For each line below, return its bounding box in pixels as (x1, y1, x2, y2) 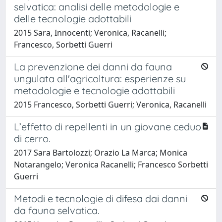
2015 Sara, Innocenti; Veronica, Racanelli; (14, 27, 166, 38)
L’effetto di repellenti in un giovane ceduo (14, 120, 201, 133)
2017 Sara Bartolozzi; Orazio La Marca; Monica (14, 147, 187, 158)
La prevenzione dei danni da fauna (14, 60, 172, 73)
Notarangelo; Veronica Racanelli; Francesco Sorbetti (14, 159, 208, 170)
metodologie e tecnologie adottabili (14, 84, 175, 97)
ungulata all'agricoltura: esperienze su (14, 72, 186, 85)
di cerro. (14, 132, 51, 145)
